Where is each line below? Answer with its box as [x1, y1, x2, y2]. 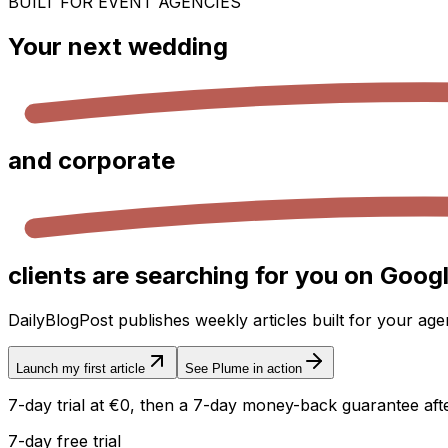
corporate [58, 146, 175, 176]
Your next [8, 31, 128, 61]
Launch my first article [16, 360, 145, 376]
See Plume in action [185, 360, 302, 376]
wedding [128, 31, 228, 61]
